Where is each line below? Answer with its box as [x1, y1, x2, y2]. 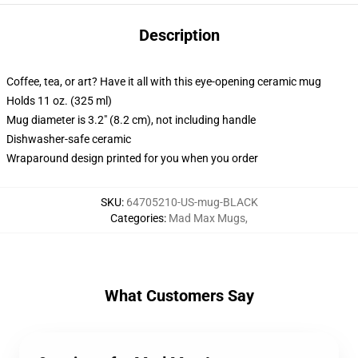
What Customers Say [104, 286, 254, 305]
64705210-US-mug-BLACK [125, 196, 258, 209]
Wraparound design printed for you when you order [6, 152, 258, 165]
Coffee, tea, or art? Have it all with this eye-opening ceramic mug [6, 75, 321, 88]
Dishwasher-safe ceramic [6, 133, 131, 145]
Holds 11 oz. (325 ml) [6, 94, 112, 107]
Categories [110, 212, 164, 225]
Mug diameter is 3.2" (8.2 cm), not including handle [6, 113, 256, 126]
